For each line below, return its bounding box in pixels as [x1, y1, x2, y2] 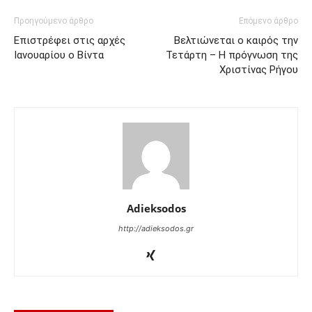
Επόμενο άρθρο [239, 16, 298, 26]
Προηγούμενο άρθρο [14, 16, 93, 26]
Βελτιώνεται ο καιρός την [174, 34, 298, 47]
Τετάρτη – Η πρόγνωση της [166, 49, 298, 62]
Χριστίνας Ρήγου [219, 63, 298, 77]
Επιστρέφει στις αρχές [14, 34, 125, 47]
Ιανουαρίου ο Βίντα [14, 49, 104, 62]
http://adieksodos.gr [118, 224, 194, 234]
